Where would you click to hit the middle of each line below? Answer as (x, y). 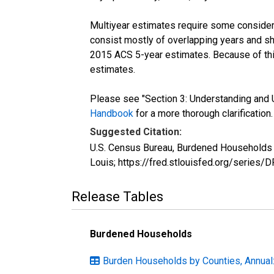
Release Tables (117, 196)
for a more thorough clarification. (203, 113)
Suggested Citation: (136, 131)
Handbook (112, 113)
